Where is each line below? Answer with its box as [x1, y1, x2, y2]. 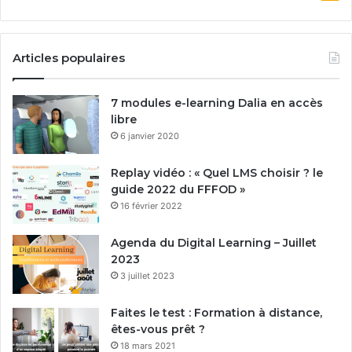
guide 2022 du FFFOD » [111, 181, 245, 196]
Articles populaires [13, 49, 125, 65]
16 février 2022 [120, 200, 182, 211]
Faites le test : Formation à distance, [111, 305, 322, 320]
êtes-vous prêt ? [111, 321, 205, 336]
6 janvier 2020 [120, 130, 179, 141]
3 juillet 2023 [120, 269, 174, 281]
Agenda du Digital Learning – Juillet [111, 235, 317, 250]
